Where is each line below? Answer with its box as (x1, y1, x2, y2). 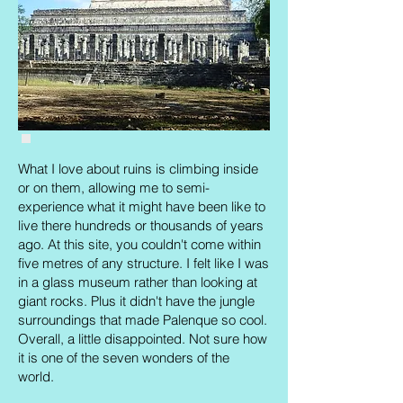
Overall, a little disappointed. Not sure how (18, 330, 267, 347)
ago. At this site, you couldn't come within (18, 236, 261, 253)
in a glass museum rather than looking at (18, 273, 257, 291)
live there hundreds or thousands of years (18, 217, 264, 234)
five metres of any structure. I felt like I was (18, 255, 269, 272)
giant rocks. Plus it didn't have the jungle (18, 292, 255, 309)
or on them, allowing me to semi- (18, 179, 210, 196)
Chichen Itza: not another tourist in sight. (26, 114, 262, 131)
